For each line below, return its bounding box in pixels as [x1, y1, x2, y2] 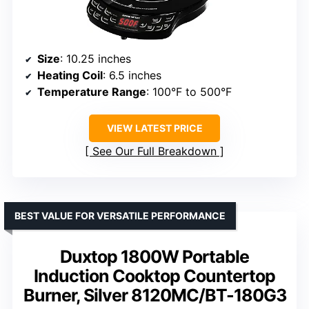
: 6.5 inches [103, 68, 161, 82]
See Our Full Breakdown [92, 143, 217, 158]
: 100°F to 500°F [146, 84, 232, 99]
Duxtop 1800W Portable [60, 246, 249, 267]
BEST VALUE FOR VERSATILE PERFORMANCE [14, 209, 226, 221]
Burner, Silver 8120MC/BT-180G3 [23, 284, 286, 306]
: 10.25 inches [60, 51, 131, 66]
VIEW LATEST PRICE [106, 121, 203, 134]
